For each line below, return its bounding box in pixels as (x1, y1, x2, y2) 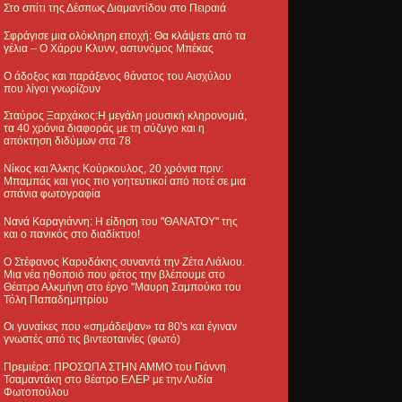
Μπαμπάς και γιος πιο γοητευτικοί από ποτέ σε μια (4, 175, 246, 188)
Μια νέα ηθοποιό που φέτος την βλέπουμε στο (4, 267, 225, 281)
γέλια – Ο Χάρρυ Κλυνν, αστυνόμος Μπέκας (4, 41, 214, 55)
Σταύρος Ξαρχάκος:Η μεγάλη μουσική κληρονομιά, (4, 109, 247, 123)
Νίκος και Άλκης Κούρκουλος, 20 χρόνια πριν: (4, 162, 223, 176)
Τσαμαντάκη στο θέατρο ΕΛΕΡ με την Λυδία (4, 373, 213, 387)
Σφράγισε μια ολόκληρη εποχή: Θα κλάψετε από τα (4, 29, 246, 42)
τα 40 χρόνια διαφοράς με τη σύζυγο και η (4, 122, 205, 135)
